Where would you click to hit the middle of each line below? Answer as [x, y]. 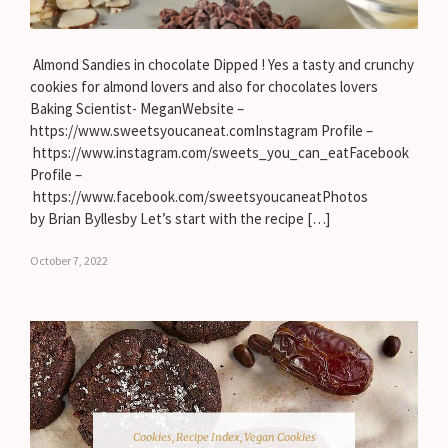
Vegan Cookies [279, 436]
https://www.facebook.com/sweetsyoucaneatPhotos [199, 197]
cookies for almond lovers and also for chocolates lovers [204, 87]
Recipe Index [207, 436]
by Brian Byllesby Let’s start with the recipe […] [180, 219]
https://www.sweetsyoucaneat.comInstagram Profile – [201, 131]
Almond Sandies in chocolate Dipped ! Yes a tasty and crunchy [222, 65]
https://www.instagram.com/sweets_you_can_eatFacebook [219, 153]
